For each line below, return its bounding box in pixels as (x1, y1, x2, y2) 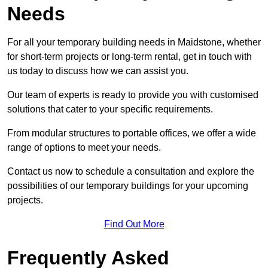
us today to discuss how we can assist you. (7, 66, 188, 77)
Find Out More (103, 219, 165, 230)
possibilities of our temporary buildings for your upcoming (7, 181, 248, 191)
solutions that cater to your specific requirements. (7, 104, 213, 115)
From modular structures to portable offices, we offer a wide (7, 128, 256, 139)
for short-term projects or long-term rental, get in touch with (7, 51, 252, 62)
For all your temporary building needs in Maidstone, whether (7, 37, 261, 48)
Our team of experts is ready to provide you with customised (7, 90, 258, 100)
